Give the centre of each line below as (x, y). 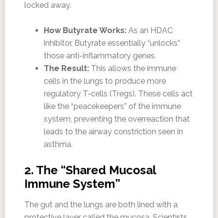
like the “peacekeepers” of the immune (112, 106)
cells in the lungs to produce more (105, 81)
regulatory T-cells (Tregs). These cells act (118, 93)
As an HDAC (149, 30)
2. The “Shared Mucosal (90, 170)
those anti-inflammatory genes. (100, 55)
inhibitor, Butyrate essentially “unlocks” (112, 43)
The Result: (66, 68)
